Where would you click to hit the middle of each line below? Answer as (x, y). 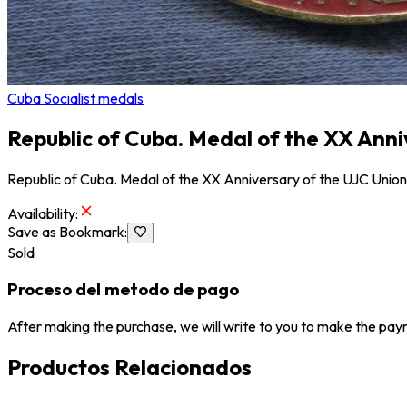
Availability (41, 214)
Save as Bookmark (66, 232)
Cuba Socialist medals (75, 98)
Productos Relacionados (129, 367)
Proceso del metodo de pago (123, 289)
